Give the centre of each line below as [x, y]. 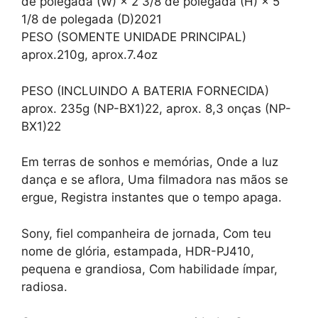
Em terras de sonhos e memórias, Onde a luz [150, 162]
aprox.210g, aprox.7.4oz [89, 55]
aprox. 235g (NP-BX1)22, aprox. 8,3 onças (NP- [156, 108]
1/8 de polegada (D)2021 [92, 20]
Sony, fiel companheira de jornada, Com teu [146, 233]
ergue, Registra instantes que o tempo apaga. [152, 198]
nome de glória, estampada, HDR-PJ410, [138, 251]
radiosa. [44, 286]
